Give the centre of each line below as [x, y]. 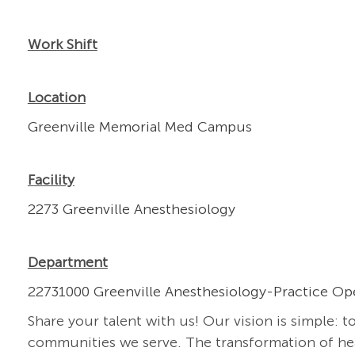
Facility [51, 180]
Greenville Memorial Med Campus [139, 127]
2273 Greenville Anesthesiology [131, 210]
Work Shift [62, 45]
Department [67, 263]
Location [56, 98]
